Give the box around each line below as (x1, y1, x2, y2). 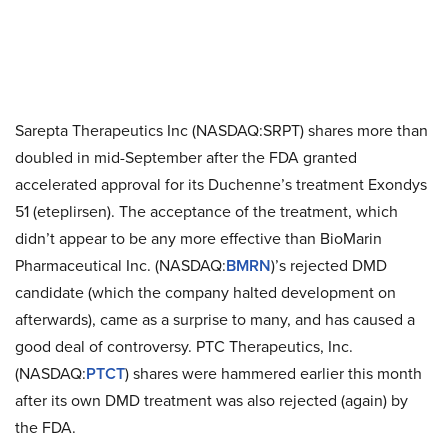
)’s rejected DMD (271, 254, 387, 277)
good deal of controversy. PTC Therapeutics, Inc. (15, 335, 353, 358)
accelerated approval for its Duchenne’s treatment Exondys (15, 173, 427, 196)
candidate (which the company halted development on (15, 281, 396, 304)
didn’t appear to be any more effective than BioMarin (15, 227, 382, 250)
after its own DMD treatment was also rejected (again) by (15, 389, 408, 412)
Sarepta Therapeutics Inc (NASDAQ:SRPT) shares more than (15, 119, 428, 142)
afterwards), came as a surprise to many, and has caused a (15, 308, 415, 331)
